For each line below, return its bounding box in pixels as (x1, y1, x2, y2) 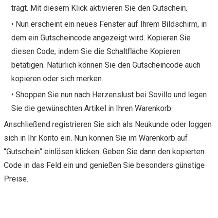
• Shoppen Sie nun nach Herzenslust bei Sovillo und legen (11, 90, 207, 99)
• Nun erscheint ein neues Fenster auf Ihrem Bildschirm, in (11, 19, 207, 29)
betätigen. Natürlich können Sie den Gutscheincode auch (11, 60, 200, 70)
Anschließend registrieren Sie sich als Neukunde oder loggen (4, 119, 212, 129)
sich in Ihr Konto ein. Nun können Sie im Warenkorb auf (4, 133, 188, 143)
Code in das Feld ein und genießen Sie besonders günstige (4, 160, 205, 170)
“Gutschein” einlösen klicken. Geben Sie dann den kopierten (4, 146, 204, 156)
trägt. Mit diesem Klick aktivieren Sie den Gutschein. (11, 3, 187, 13)
